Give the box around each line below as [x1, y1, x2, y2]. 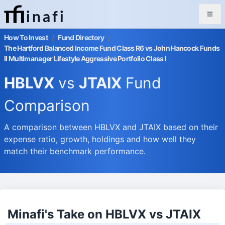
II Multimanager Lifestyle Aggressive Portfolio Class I [4, 54, 167, 63]
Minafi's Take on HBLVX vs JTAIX [8, 207, 201, 221]
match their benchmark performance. [4, 146, 146, 156]
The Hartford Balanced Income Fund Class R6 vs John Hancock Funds [4, 44, 220, 52]
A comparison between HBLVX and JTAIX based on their [4, 122, 218, 132]
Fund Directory [58, 33, 104, 42]
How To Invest [4, 33, 48, 42]
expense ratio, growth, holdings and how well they [4, 134, 196, 144]
